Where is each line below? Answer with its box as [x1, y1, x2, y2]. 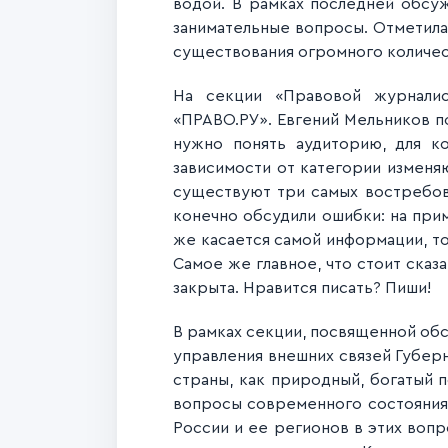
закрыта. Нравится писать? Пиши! [173, 280, 431, 296]
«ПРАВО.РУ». [173, 112, 278, 128]
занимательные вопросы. [173, 20, 374, 36]
